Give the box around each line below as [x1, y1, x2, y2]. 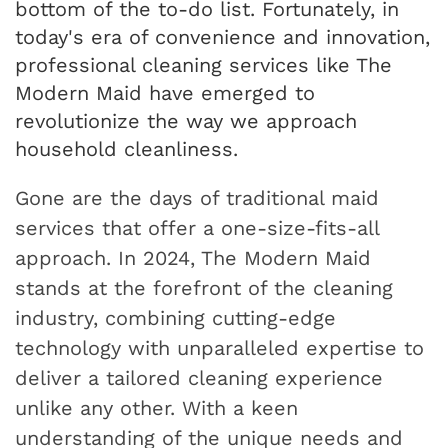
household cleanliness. [15, 137, 238, 162]
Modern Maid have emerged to [15, 81, 315, 106]
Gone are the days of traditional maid [15, 186, 379, 211]
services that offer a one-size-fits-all [15, 216, 379, 241]
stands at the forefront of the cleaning [15, 276, 393, 301]
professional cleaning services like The [15, 53, 392, 78]
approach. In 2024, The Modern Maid [15, 246, 371, 271]
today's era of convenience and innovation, [15, 25, 430, 50]
